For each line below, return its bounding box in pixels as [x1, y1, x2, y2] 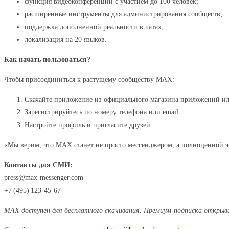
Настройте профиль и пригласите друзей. [25, 121, 152, 129]
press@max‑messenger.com [4, 174, 83, 181]
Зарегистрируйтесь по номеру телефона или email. [25, 108, 180, 116]
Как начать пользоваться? [4, 56, 90, 63]
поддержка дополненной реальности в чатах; [25, 23, 164, 31]
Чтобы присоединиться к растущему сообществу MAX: [4, 76, 174, 83]
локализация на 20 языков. [25, 36, 107, 43]
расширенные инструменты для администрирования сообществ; [25, 10, 222, 18]
